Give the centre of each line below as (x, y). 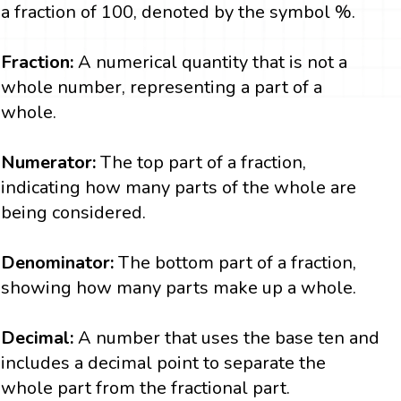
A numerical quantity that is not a (213, 63)
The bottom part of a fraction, (238, 263)
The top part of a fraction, (204, 163)
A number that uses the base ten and (227, 338)
